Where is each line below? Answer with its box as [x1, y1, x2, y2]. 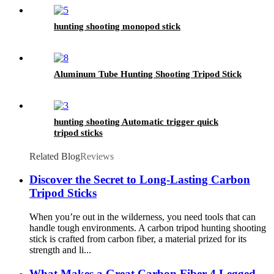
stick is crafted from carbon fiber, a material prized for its [29, 234, 246, 245]
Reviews [80, 150, 114, 161]
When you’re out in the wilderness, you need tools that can [29, 212, 256, 223]
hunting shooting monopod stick [54, 21, 180, 31]
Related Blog [29, 150, 80, 161]
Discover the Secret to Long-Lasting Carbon [29, 173, 250, 187]
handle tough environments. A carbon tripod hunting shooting [29, 223, 266, 234]
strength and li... [29, 245, 91, 256]
